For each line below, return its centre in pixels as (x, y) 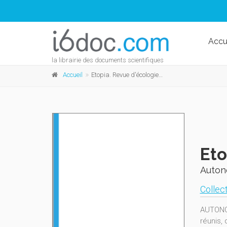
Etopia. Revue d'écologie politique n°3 (125, 75)
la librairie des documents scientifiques (108, 60)
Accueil (73, 75)
